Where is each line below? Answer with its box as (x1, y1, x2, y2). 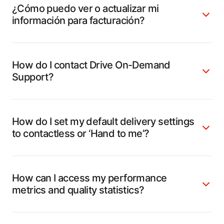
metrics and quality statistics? (12, 183, 144, 196)
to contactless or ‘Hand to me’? (12, 127, 149, 139)
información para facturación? (12, 14, 145, 26)
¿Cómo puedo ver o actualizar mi (12, 2, 159, 14)
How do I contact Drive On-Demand (12, 58, 170, 71)
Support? (12, 70, 56, 83)
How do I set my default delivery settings (12, 115, 194, 127)
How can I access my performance (12, 171, 167, 184)
